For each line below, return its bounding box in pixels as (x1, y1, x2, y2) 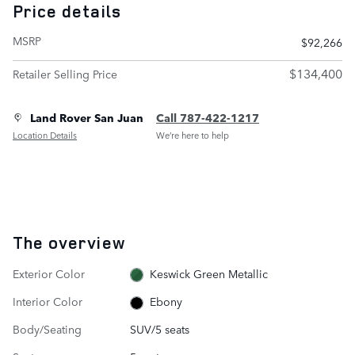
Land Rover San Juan (30, 109, 143, 125)
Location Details (13, 128, 77, 142)
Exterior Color (13, 265, 85, 281)
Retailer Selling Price (13, 65, 117, 82)
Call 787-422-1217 (156, 109, 259, 125)
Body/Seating (13, 321, 82, 338)
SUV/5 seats (129, 321, 189, 338)
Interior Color (13, 292, 82, 309)
